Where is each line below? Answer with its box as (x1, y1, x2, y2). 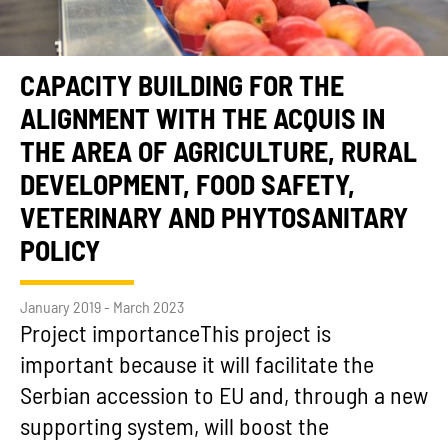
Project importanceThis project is (20, 323, 331, 348)
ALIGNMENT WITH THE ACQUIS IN (20, 107, 385, 136)
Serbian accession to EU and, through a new (20, 385, 428, 410)
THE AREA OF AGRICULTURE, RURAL (20, 140, 417, 169)
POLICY (20, 239, 100, 268)
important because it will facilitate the (20, 354, 374, 379)
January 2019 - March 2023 (20, 300, 184, 317)
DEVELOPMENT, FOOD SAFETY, (20, 173, 355, 202)
